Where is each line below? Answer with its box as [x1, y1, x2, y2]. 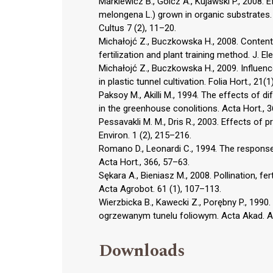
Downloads [99, 237, 185, 264]
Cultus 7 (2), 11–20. [99, 22, 176, 34]
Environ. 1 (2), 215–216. [99, 129, 191, 141]
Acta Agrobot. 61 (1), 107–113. [99, 183, 221, 194]
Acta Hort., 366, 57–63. [99, 156, 190, 168]
